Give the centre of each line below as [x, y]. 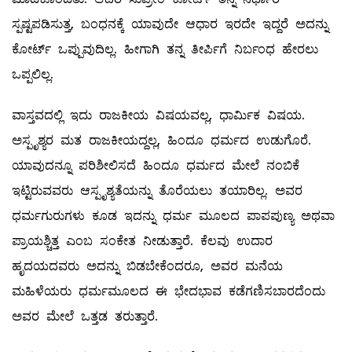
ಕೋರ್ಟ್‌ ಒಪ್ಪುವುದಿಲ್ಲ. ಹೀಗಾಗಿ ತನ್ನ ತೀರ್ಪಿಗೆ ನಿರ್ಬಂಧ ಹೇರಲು [165, 49]
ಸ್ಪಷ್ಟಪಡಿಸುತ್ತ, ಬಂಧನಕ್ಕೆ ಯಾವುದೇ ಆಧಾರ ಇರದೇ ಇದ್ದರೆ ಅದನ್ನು [170, 24]
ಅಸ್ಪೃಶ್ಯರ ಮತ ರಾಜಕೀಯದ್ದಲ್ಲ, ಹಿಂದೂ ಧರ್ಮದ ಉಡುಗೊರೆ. [161, 141]
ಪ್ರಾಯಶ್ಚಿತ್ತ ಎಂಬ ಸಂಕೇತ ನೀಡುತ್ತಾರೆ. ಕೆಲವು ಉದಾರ [142, 241]
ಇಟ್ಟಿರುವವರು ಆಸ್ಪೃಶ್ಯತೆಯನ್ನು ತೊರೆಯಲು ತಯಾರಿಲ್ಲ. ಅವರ [157, 191]
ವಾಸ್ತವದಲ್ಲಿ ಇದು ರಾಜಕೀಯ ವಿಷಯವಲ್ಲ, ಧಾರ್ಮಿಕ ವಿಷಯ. [158, 115]
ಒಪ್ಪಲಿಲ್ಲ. [33, 75]
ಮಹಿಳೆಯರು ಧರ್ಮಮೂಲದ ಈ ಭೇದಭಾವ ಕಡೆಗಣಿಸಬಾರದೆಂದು [169, 291]
